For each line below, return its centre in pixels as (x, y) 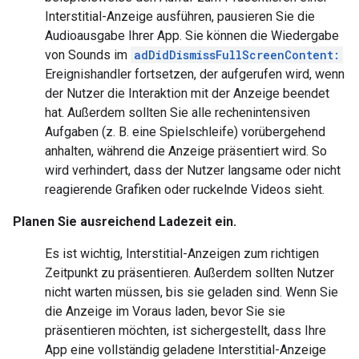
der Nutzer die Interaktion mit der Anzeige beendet (187, 93)
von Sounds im (88, 55)
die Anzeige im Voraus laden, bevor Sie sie (165, 311)
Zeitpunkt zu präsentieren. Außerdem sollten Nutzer (190, 273)
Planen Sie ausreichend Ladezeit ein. (125, 222)
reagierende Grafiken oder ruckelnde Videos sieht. (185, 190)
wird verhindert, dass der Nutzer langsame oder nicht (193, 170)
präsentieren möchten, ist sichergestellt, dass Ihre (186, 331)
